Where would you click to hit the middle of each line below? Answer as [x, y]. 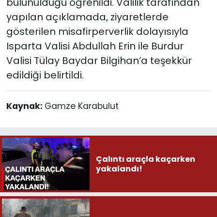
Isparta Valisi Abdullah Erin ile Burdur [95, 46]
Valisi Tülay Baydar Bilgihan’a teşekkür [99, 61]
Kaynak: [25, 106]
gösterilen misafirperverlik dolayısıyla [97, 32]
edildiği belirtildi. [45, 75]
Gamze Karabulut [81, 106]
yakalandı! [119, 169]
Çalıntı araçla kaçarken [145, 159]
